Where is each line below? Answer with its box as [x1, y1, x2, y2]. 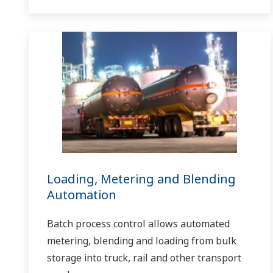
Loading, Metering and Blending [47, 170, 236, 187]
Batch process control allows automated [47, 216, 230, 230]
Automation [47, 186, 116, 203]
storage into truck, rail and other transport [47, 250, 241, 264]
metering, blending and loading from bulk [47, 233, 236, 247]
